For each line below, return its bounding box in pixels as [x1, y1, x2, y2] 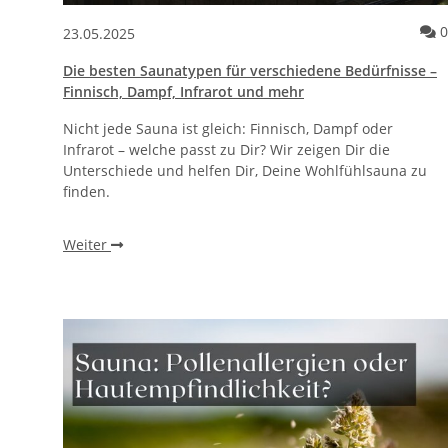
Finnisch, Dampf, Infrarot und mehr [63, 81, 304, 101]
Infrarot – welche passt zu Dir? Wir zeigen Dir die [63, 139, 390, 159]
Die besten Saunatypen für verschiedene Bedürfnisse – [63, 60, 437, 80]
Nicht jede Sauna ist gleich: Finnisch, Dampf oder [63, 118, 393, 138]
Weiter [63, 234, 111, 254]
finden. [63, 181, 110, 201]
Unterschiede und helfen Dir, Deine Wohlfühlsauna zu [63, 160, 427, 180]
